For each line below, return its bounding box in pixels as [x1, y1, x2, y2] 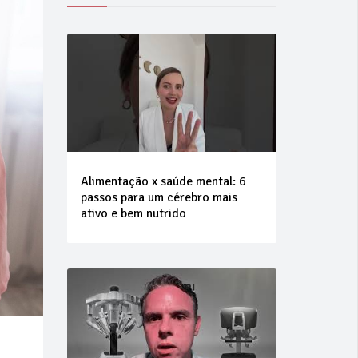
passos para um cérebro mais [80, 189, 237, 205]
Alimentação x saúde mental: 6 [80, 173, 246, 189]
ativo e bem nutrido [80, 205, 186, 221]
